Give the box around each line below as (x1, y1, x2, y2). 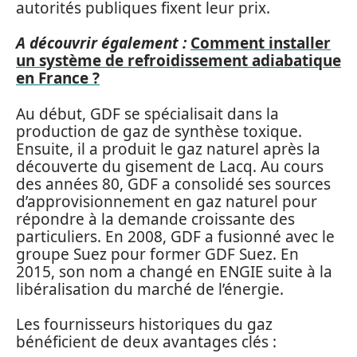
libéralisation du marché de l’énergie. (16, 278, 284, 300)
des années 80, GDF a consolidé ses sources (16, 173, 331, 194)
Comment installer (190, 33, 331, 53)
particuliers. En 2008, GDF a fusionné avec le (16, 226, 335, 247)
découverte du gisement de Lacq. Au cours (16, 155, 324, 177)
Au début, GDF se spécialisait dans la (16, 103, 279, 124)
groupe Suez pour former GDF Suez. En (16, 243, 299, 265)
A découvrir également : (16, 33, 186, 53)
